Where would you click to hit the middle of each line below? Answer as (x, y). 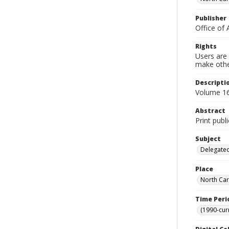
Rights (206, 46)
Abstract (210, 111)
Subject (208, 139)
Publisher (211, 18)
